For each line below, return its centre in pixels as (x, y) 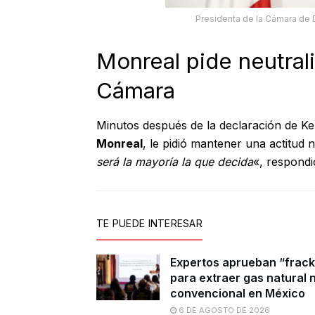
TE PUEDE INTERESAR (150, 224)
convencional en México (238, 294)
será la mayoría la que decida (175, 162)
